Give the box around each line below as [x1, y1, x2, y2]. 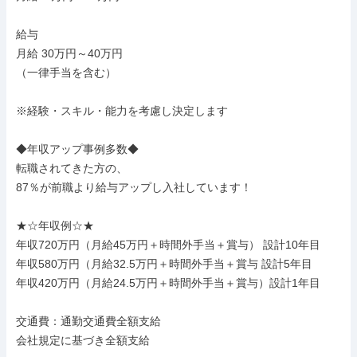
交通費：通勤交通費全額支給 [16, 315, 161, 328]
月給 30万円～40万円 [16, 47, 123, 60]
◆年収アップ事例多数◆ [16, 143, 139, 155]
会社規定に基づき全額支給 [16, 334, 150, 347]
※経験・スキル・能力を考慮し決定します [16, 104, 228, 117]
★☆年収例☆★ [16, 219, 94, 232]
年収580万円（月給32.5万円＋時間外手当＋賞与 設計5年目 [16, 257, 312, 270]
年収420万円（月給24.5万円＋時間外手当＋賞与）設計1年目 [16, 277, 320, 289]
